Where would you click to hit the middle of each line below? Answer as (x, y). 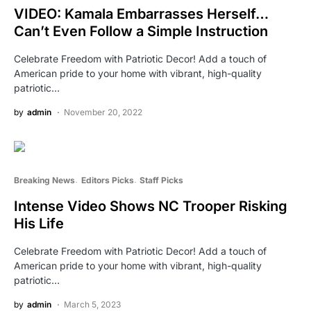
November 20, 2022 (103, 112)
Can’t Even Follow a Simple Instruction (141, 31)
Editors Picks (107, 180)
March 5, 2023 (92, 304)
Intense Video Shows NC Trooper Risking (151, 206)
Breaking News (44, 180)
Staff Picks (161, 180)
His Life (39, 223)
